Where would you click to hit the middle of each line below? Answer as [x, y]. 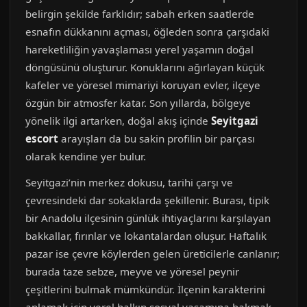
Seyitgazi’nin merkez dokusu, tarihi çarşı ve [129, 182]
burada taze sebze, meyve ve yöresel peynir [132, 271]
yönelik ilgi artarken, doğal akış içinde [118, 121]
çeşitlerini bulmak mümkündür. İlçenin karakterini [145, 289]
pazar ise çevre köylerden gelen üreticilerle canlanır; [152, 254]
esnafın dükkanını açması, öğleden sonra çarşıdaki [147, 32]
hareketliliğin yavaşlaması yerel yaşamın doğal [139, 49]
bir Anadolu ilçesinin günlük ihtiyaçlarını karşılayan [148, 218]
